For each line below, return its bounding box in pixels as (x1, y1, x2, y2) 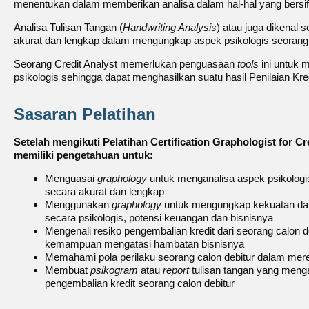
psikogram (90, 264, 138, 276)
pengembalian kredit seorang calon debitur (45, 277, 235, 289)
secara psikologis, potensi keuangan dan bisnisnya (45, 212, 273, 223)
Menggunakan (45, 199, 112, 210)
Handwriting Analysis (123, 21, 217, 33)
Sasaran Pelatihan (14, 105, 156, 123)
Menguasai (45, 172, 97, 184)
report (163, 264, 189, 276)
